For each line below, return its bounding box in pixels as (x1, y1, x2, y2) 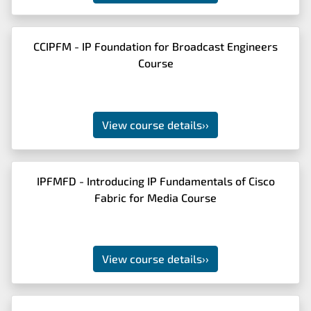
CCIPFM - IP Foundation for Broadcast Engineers (33, 40, 278, 53)
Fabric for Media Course (94, 190, 217, 204)
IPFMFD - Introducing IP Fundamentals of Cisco (36, 174, 275, 187)
